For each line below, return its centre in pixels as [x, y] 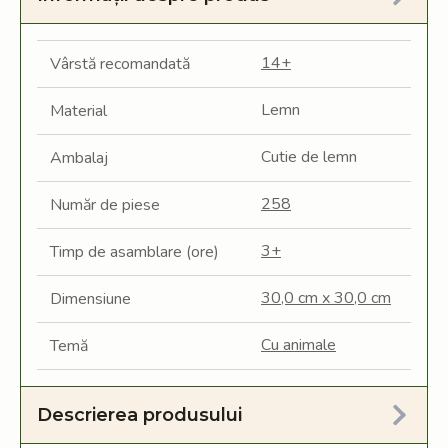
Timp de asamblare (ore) [134, 252]
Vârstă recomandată [119, 64]
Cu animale [298, 345]
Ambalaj [78, 158]
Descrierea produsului [139, 415]
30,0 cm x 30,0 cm [326, 298]
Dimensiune [90, 299]
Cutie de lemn [309, 157]
